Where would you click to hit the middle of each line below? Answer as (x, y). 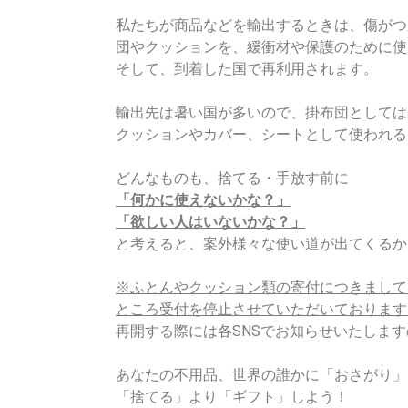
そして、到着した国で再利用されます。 (247, 69)
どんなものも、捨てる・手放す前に (232, 178)
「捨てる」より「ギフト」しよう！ (232, 397)
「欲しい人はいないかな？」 (210, 222)
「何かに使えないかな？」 (203, 200)
